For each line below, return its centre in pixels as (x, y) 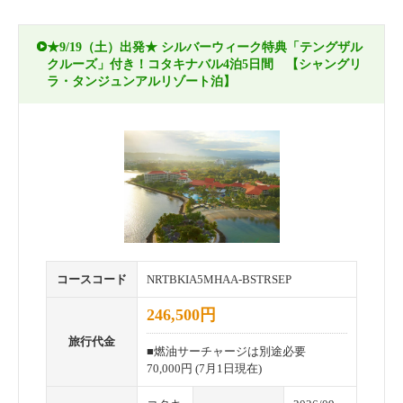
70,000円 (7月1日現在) (204, 368)
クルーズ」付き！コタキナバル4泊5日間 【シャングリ (204, 65)
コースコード (92, 279)
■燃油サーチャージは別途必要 (226, 351)
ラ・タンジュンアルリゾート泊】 (141, 82)
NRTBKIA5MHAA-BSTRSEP (219, 279)
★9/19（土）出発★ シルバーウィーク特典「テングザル (205, 48)
